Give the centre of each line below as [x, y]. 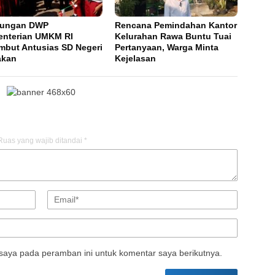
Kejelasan [136, 58]
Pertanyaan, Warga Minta [167, 47]
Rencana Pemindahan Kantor [176, 25]
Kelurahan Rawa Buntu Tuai [173, 36]
